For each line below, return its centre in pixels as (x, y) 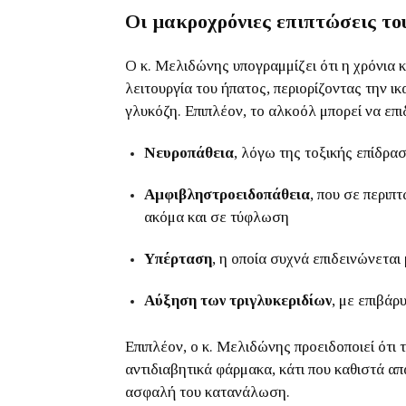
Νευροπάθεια (189, 153)
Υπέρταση (178, 259)
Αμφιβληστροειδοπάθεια (227, 194)
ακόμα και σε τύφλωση (217, 217)
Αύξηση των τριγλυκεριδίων (238, 300)
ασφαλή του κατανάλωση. (208, 392)
